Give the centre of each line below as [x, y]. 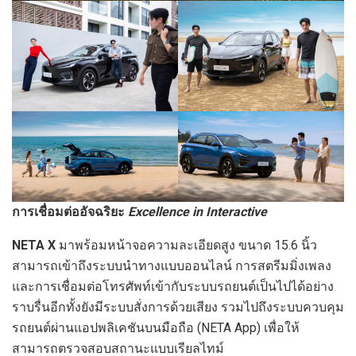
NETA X [35, 246]
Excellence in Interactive [197, 212]
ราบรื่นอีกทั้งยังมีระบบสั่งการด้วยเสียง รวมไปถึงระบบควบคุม [178, 308]
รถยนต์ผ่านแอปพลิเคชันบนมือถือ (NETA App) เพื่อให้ [156, 328]
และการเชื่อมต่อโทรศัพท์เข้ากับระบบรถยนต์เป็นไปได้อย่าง [173, 287]
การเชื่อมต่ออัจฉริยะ [70, 212]
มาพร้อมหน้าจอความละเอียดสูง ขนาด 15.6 [178, 246]
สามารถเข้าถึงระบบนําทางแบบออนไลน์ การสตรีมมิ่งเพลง [172, 266]
